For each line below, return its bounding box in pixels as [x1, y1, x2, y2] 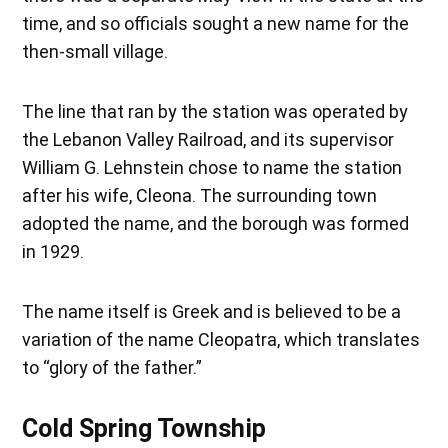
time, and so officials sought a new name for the [22, 12, 410, 34]
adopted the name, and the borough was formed [22, 212, 410, 234]
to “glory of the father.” [22, 356, 203, 378]
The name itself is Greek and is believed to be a [22, 300, 402, 322]
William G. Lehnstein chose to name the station [22, 156, 403, 178]
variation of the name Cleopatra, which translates [22, 328, 421, 350]
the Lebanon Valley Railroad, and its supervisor [22, 128, 395, 150]
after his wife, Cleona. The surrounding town [22, 184, 378, 206]
